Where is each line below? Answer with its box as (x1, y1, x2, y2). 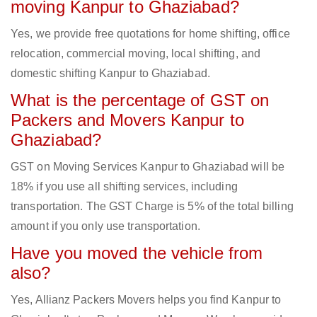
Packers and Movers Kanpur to (11, 110, 244, 130)
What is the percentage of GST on (11, 91, 270, 110)
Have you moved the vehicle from (11, 243, 263, 263)
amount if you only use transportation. (11, 220, 200, 233)
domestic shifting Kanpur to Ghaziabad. (11, 67, 210, 80)
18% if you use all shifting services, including (11, 180, 238, 193)
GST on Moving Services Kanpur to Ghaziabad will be (11, 161, 285, 173)
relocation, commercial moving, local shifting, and (11, 47, 261, 60)
